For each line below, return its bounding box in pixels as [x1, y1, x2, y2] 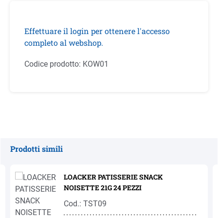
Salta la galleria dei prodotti [10, 155, 104, 164]
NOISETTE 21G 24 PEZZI [123, 183, 142, 192]
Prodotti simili [10, 144, 63, 154]
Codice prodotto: [24, 59, 83, 69]
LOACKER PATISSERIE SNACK [64, 172, 163, 182]
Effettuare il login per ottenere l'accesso [24, 26, 170, 36]
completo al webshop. [24, 37, 103, 48]
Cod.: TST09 [64, 199, 107, 208]
